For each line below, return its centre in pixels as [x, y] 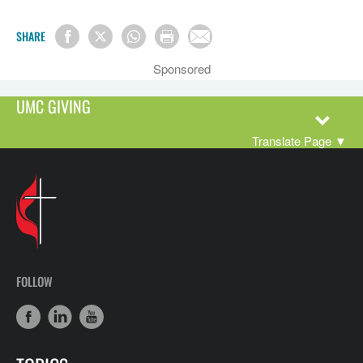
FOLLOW [34, 281]
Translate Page [292, 141]
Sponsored [181, 68]
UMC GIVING [53, 106]
